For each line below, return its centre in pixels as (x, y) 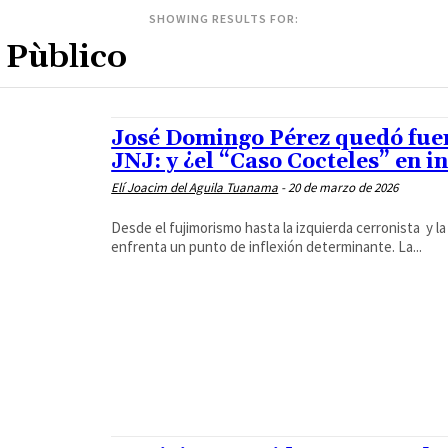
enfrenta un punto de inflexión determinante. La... (267, 246)
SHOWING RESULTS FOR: (224, 18)
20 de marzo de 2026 (343, 187)
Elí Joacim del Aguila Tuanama (195, 187)
